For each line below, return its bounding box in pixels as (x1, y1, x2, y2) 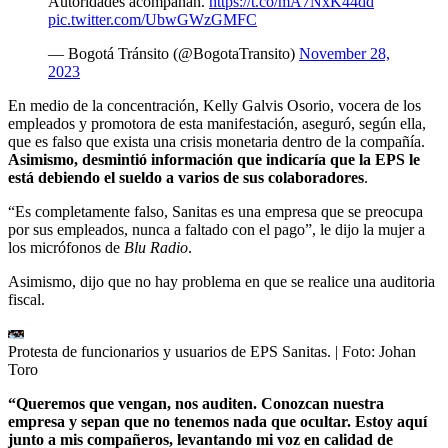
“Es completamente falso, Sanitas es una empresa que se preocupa (8, 202, 423, 220)
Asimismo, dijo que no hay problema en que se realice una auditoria (8, 272, 435, 290)
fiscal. (8, 290, 45, 308)
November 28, (299, 44, 390, 62)
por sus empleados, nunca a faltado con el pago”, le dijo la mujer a (8, 220, 425, 238)
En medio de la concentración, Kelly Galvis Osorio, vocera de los (8, 96, 421, 114)
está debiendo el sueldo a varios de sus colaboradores (8, 168, 364, 186)
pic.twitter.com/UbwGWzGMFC (48, 10, 257, 28)
